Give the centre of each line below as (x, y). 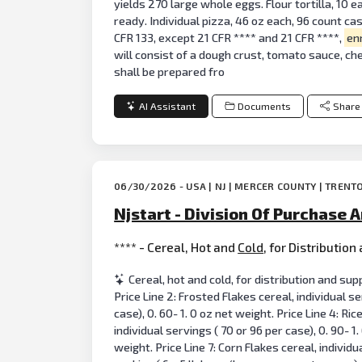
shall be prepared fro (170, 71)
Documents (264, 106)
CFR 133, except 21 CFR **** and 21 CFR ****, (229, 37)
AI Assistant (168, 106)
